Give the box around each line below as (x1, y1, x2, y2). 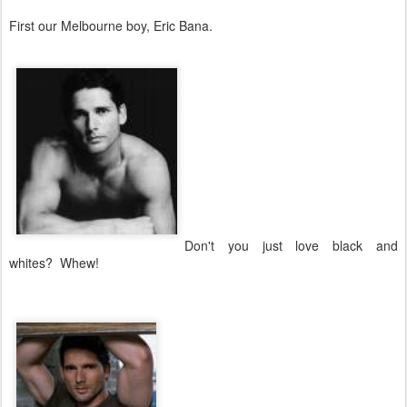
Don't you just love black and (184, 235, 398, 254)
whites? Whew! (9, 253, 99, 272)
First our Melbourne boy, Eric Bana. (9, 15, 213, 35)
